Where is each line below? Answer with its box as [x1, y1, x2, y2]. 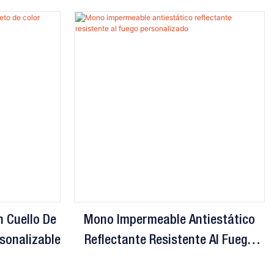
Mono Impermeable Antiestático [83, 214, 255, 227]
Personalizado [131, 254, 208, 267]
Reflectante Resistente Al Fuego [84, 234, 254, 247]
